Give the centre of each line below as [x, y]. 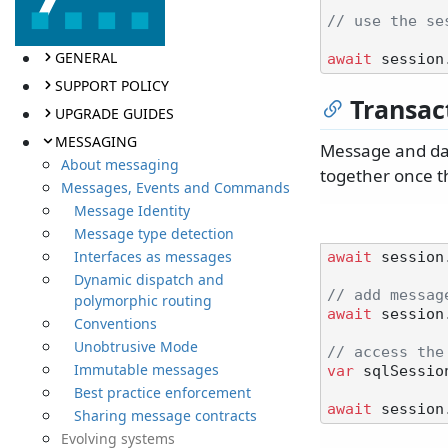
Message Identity [131, 210]
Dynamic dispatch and [148, 279]
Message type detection [153, 233]
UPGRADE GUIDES [114, 113]
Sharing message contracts [165, 415]
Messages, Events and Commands [176, 187]
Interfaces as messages [152, 256]
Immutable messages [146, 369]
